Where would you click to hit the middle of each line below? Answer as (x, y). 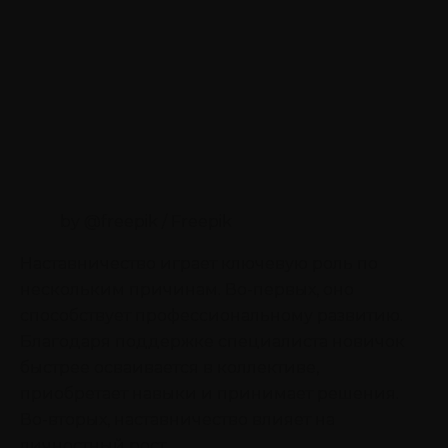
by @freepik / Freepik (146, 221)
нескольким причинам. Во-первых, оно (187, 289)
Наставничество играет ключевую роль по (199, 263)
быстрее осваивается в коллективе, (169, 367)
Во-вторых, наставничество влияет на (177, 419)
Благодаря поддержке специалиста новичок (212, 341)
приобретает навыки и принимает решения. (209, 393)
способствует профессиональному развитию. (211, 315)
